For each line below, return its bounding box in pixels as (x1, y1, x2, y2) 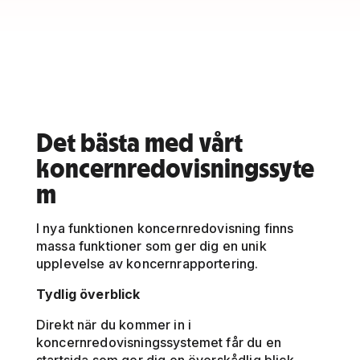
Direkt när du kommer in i (36, 316, 192, 333)
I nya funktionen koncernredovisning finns (36, 219, 294, 236)
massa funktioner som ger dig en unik (36, 237, 267, 254)
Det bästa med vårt (36, 125, 243, 158)
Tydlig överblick (36, 285, 141, 302)
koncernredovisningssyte (36, 151, 314, 184)
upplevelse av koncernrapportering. (36, 255, 259, 272)
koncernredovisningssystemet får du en (36, 333, 281, 350)
